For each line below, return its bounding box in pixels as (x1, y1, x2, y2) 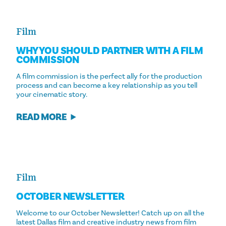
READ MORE (16, 110, 67, 123)
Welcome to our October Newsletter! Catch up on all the (16, 208, 204, 217)
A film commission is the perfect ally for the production (16, 72, 202, 81)
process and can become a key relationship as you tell (16, 81, 197, 90)
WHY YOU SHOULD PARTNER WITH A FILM (16, 44, 203, 58)
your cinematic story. (16, 90, 87, 99)
